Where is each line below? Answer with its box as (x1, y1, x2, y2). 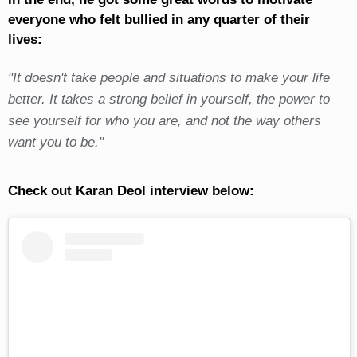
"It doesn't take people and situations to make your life (7, 69, 330, 85)
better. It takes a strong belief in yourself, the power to (7, 91, 330, 107)
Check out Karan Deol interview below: (7, 182, 254, 198)
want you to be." (7, 134, 104, 150)
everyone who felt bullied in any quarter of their (7, 11, 310, 27)
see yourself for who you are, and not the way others (7, 112, 321, 128)
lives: (7, 31, 42, 47)
